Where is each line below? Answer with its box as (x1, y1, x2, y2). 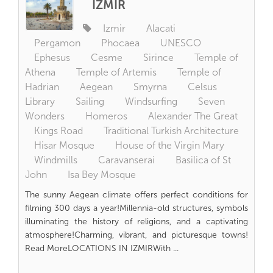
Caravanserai (98, 154, 155, 166)
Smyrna (133, 81, 167, 93)
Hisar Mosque (34, 140, 94, 151)
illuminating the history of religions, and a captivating (25, 216, 248, 227)
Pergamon (34, 37, 80, 49)
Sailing (76, 96, 104, 107)
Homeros (85, 110, 127, 122)
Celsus (188, 81, 217, 93)
